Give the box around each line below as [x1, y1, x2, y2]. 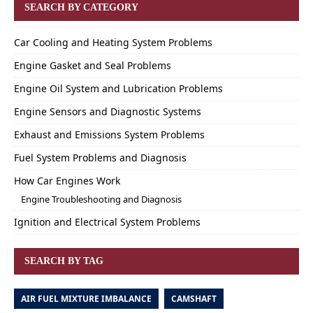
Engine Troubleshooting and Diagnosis [21, 193, 182, 206]
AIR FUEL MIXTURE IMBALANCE [21, 293, 152, 305]
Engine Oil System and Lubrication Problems [14, 82, 223, 96]
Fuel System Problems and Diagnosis [14, 151, 187, 165]
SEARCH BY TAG [24, 256, 103, 267]
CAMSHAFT [171, 293, 217, 305]
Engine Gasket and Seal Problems [14, 59, 171, 73]
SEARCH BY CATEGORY [24, 2, 138, 13]
